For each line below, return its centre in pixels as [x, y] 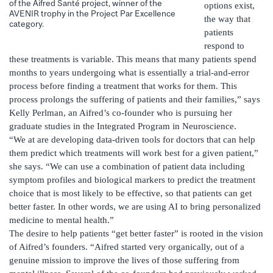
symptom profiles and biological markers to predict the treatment [132, 180]
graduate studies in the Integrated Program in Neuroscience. [123, 126]
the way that [227, 19]
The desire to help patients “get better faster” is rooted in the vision [136, 234]
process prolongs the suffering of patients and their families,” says [135, 100]
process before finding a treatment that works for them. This [123, 86]
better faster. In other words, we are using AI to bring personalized [135, 207]
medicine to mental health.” [62, 220]
